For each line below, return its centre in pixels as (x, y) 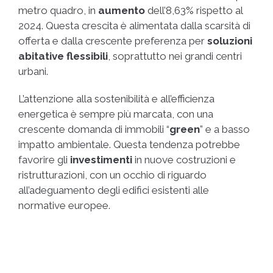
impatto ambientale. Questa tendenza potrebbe (129, 144)
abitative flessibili (63, 56)
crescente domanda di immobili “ (94, 129)
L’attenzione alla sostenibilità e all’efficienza (116, 98)
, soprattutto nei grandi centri (175, 56)
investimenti (101, 159)
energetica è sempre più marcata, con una (116, 114)
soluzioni (230, 41)
